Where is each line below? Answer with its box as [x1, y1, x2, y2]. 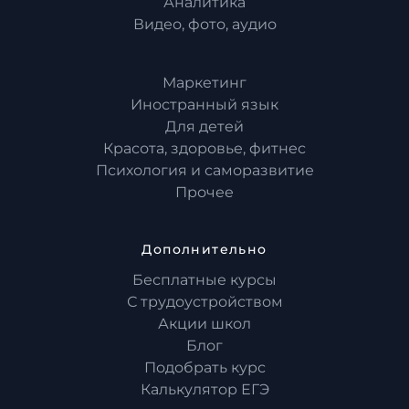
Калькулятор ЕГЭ [140, 381, 269, 399]
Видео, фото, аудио [132, 16, 277, 34]
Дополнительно [142, 241, 267, 258]
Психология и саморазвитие [95, 162, 314, 180]
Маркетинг [163, 74, 246, 92]
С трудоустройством [126, 293, 283, 311]
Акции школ [158, 315, 251, 333]
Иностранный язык [131, 96, 278, 114]
